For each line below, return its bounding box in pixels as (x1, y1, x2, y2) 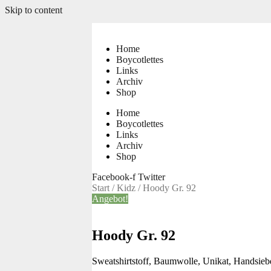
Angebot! (92, 194, 128, 204)
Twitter (138, 172, 165, 182)
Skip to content (5, 5, 62, 15)
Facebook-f (92, 172, 135, 182)
